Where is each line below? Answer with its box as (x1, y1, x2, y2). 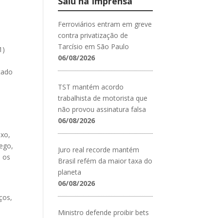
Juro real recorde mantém (58, 145, 140, 154)
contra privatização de (58, 30, 128, 40)
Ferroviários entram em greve (58, 19, 152, 29)
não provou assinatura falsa (58, 104, 146, 114)
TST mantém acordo (58, 82, 124, 91)
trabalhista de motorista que (58, 93, 148, 103)
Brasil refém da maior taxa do (58, 156, 153, 165)
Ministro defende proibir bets (58, 207, 149, 217)
